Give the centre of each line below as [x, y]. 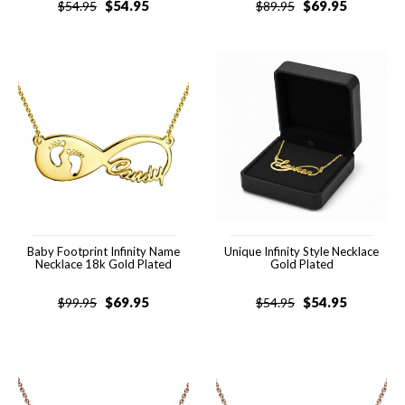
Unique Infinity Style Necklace [301, 251]
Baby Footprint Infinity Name [104, 251]
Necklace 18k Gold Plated [104, 264]
